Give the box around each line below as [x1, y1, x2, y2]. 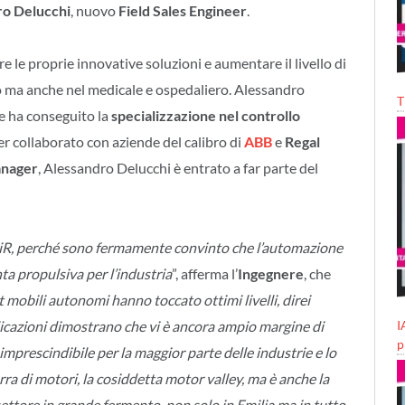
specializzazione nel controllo [111, 107, 300, 125]
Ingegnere [238, 264, 304, 282]
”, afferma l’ [172, 264, 238, 282]
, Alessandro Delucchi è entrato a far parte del [38, 159, 318, 177]
